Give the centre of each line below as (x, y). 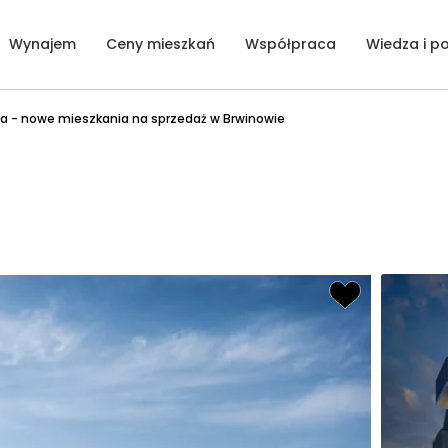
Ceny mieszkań (160, 44)
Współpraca (290, 44)
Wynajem (42, 44)
